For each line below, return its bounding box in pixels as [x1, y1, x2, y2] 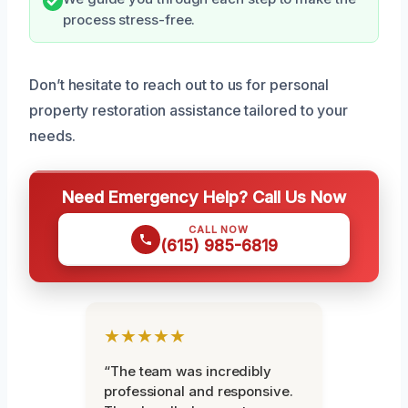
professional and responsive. [104, 382, 293, 400]
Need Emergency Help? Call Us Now [62, 186, 346, 207]
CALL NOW [189, 222, 249, 236]
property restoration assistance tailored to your [29, 100, 349, 119]
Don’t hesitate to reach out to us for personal [29, 75, 330, 94]
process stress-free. [63, 11, 196, 28]
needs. [29, 126, 76, 145]
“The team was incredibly [104, 362, 272, 380]
